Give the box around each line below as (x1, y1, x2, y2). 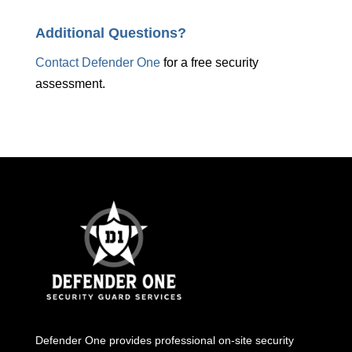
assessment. (35, 77, 108, 91)
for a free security (159, 56, 258, 70)
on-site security (218, 333, 294, 346)
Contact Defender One (35, 56, 160, 70)
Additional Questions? (35, 25, 190, 42)
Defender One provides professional (35, 333, 218, 346)
